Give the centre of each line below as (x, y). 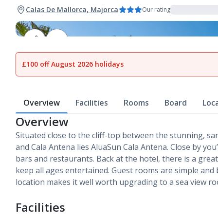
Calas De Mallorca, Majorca (72, 9)
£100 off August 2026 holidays (73, 64)
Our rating (156, 9)
